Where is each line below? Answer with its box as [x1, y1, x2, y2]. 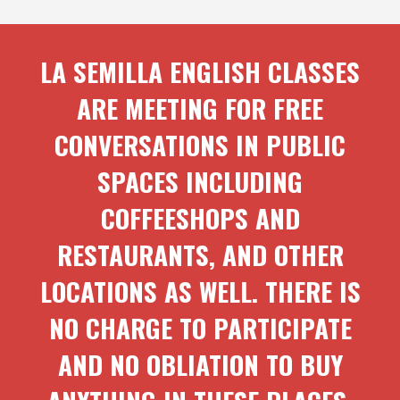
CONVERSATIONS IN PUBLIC [54, 125, 346, 163]
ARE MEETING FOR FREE [77, 88, 323, 127]
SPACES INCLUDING [97, 162, 303, 200]
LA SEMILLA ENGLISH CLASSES [40, 52, 360, 90]
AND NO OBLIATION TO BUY [57, 345, 343, 383]
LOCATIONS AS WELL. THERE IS [39, 271, 361, 310]
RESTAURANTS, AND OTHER [56, 235, 344, 273]
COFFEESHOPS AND [100, 198, 300, 237]
